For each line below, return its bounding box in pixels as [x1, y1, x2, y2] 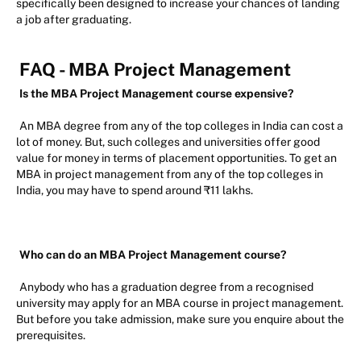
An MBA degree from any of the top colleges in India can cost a [19, 118, 343, 132]
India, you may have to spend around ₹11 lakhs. [16, 183, 255, 197]
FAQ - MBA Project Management [19, 58, 291, 80]
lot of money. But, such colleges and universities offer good [16, 135, 320, 148]
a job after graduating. [16, 12, 136, 26]
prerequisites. [16, 328, 85, 342]
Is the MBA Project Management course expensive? [19, 86, 293, 100]
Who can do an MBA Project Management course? [19, 247, 286, 261]
